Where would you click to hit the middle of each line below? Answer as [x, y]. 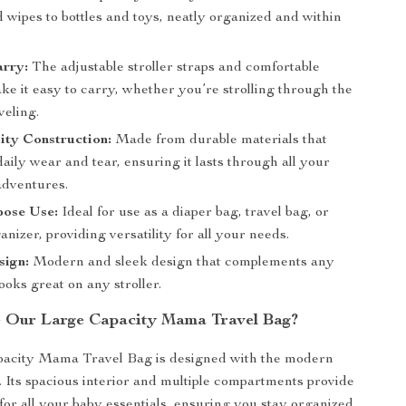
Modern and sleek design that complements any [182, 263]
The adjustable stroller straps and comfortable [174, 68]
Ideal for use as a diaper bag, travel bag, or [194, 213]
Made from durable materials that [220, 140]
